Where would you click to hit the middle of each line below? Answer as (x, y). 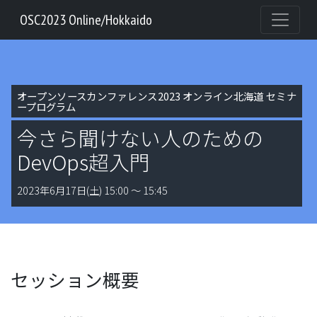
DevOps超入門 (83, 162)
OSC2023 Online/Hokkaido (86, 20)
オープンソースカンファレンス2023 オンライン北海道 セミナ (157, 96)
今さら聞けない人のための (140, 138)
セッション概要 (75, 279)
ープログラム (46, 106)
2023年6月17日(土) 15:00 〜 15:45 (92, 190)
